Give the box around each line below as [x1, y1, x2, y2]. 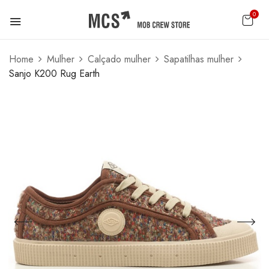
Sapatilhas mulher [164, 52, 234, 66]
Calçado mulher [88, 52, 151, 66]
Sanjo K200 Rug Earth [9, 67, 100, 80]
